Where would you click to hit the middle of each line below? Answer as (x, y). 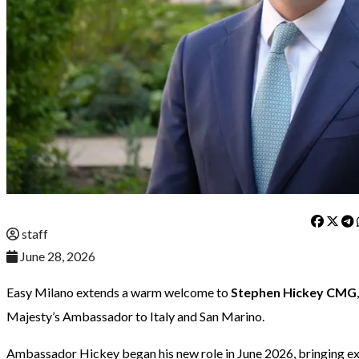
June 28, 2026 (58, 256)
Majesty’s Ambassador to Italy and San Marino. (135, 317)
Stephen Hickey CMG (294, 292)
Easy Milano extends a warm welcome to (119, 292)
